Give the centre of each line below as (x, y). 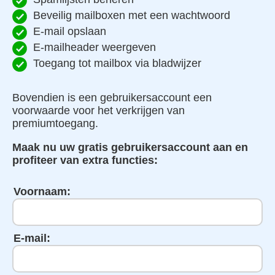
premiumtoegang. (55, 123)
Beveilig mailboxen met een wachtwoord (132, 15)
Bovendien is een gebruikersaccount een (112, 97)
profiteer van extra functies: (85, 160)
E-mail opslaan (70, 31)
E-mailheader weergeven (95, 47)
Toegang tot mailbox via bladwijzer (117, 63)
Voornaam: (42, 191)
